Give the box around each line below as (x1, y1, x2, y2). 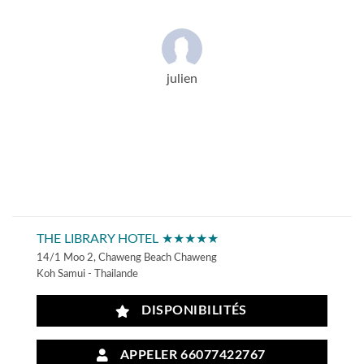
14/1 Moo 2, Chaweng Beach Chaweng (37, 252, 217, 262)
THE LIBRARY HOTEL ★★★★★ (37, 232, 219, 245)
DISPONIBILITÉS (134, 305, 247, 318)
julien (167, 71, 197, 85)
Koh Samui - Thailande (37, 268, 138, 279)
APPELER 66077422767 (113, 349, 266, 362)
